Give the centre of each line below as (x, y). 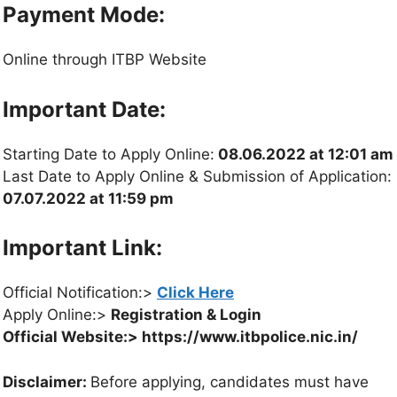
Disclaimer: (47, 381)
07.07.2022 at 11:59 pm (88, 198)
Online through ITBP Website (105, 59)
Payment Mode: (84, 15)
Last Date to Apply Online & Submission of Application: (197, 176)
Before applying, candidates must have (230, 381)
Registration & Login (186, 315)
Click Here (195, 292)
